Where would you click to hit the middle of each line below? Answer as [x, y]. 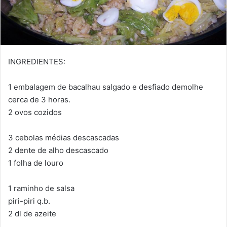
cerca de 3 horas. [39, 100]
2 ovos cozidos [35, 112]
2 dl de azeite [32, 214]
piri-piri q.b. [29, 201]
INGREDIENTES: [37, 62]
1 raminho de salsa [41, 188]
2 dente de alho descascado [58, 150]
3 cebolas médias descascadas [64, 138]
